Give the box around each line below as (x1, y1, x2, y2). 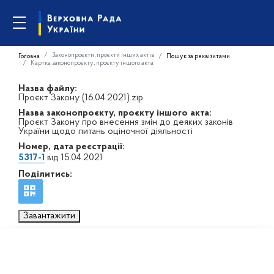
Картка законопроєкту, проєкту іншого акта (31, 59, 154, 67)
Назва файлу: (18, 84, 77, 94)
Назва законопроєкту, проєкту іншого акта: (18, 108, 212, 118)
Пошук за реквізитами (166, 53, 230, 60)
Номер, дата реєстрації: (18, 142, 125, 152)
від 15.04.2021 (45, 153, 103, 163)
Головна (18, 53, 40, 60)
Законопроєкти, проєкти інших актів (52, 51, 154, 59)
